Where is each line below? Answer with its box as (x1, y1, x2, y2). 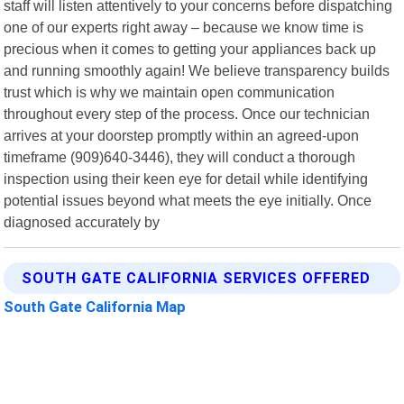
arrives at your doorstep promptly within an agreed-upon (4, 126, 360, 143)
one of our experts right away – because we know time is (4, 18, 364, 35)
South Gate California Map (4, 297, 187, 316)
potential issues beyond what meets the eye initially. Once (4, 191, 372, 208)
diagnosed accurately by (4, 213, 161, 230)
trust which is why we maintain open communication (4, 83, 335, 100)
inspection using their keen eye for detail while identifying (4, 170, 369, 187)
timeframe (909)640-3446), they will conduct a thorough (4, 148, 356, 165)
